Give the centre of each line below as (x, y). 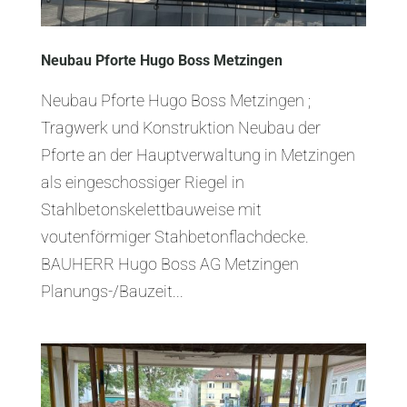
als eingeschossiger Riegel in (142, 183)
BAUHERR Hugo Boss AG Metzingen (169, 264)
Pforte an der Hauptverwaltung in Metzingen (198, 155)
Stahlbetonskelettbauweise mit (151, 210)
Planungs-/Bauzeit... (112, 292)
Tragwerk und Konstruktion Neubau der (180, 128)
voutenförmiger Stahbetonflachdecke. (174, 237)
